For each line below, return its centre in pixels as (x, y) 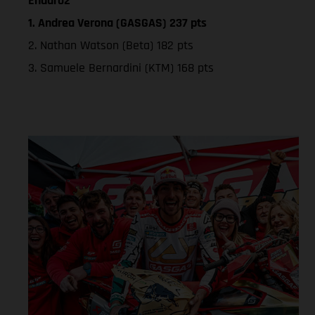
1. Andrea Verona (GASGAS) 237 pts (117, 22)
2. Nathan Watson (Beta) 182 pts (111, 45)
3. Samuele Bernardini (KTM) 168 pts (121, 67)
